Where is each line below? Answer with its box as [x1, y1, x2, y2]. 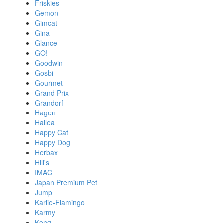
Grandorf [35, 98, 63, 108]
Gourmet [35, 78, 63, 88]
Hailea [35, 117, 55, 128]
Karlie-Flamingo [35, 197, 85, 208]
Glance [35, 38, 57, 48]
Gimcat [35, 18, 57, 28]
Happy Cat [35, 127, 68, 138]
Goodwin [35, 58, 63, 68]
